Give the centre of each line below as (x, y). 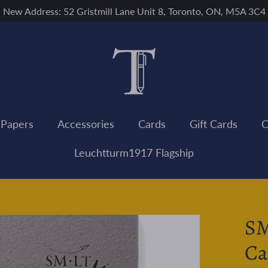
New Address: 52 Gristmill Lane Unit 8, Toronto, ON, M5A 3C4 (134, 11)
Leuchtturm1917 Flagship (134, 152)
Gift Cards (214, 124)
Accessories (86, 124)
